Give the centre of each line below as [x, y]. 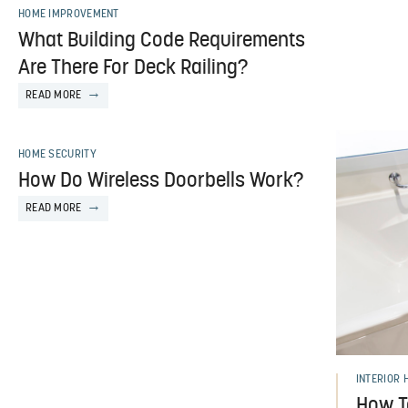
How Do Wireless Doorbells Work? [160, 182]
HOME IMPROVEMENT [68, 15]
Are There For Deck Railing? [133, 69]
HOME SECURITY [57, 155]
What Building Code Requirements [161, 41]
